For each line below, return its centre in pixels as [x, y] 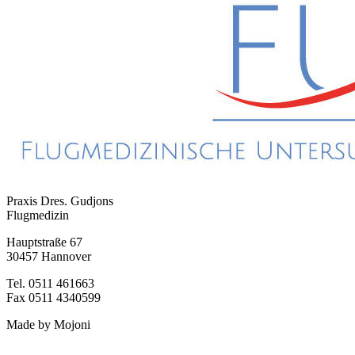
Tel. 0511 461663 [50, 283]
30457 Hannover [49, 256]
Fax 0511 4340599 [53, 297]
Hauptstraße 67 [44, 242]
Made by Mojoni [48, 324]
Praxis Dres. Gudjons [60, 200]
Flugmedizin [38, 215]
